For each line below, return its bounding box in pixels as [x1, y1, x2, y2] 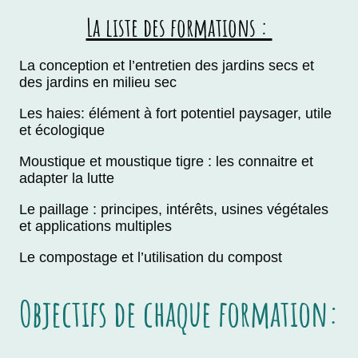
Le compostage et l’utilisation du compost [19, 249, 282, 266]
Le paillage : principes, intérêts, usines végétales [19, 201, 328, 218]
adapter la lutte [19, 170, 118, 187]
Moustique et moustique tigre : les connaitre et [19, 153, 313, 170]
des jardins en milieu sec [19, 74, 181, 91]
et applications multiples [19, 218, 176, 235]
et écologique [19, 122, 109, 139]
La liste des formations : [86, 10, 272, 44]
